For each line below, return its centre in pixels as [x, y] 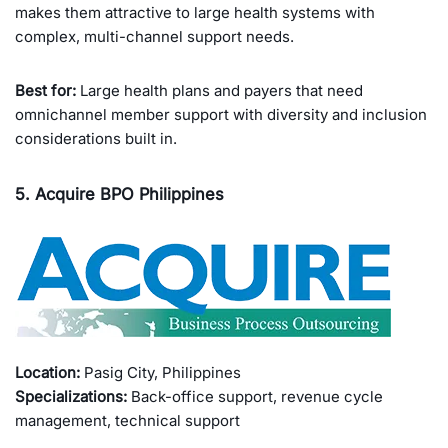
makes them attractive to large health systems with [195, 13]
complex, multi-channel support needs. [154, 37]
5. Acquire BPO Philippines [119, 194]
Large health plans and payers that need [219, 91]
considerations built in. [96, 139]
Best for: [45, 91]
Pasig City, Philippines [160, 373]
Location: [47, 373]
